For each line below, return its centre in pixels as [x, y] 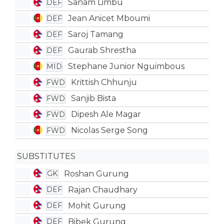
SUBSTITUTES [46, 156]
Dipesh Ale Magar [106, 114]
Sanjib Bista [93, 98]
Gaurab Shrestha [102, 50]
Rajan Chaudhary [102, 189]
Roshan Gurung [96, 173]
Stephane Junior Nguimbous [126, 66]
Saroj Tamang [95, 34]
